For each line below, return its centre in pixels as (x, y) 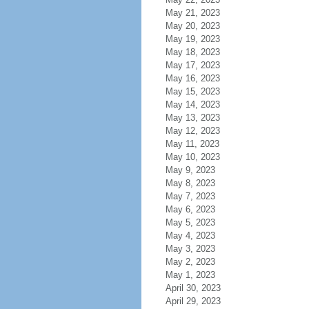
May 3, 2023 (190, 249)
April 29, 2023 (193, 301)
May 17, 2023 (192, 65)
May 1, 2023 (190, 275)
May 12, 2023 (192, 131)
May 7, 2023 (190, 196)
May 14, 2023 (192, 104)
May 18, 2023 (192, 52)
